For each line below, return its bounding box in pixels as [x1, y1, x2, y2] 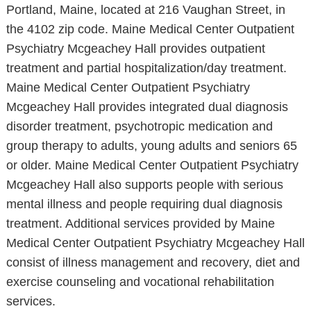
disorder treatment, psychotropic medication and [6, 119, 273, 133]
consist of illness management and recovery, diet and [6, 255, 300, 269]
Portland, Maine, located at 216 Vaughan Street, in [6, 3, 285, 17]
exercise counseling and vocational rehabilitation [6, 275, 274, 289]
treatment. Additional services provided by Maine [6, 217, 275, 230]
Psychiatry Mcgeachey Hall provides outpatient [6, 42, 265, 56]
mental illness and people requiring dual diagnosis [6, 197, 283, 211]
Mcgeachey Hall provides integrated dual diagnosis [6, 100, 288, 114]
